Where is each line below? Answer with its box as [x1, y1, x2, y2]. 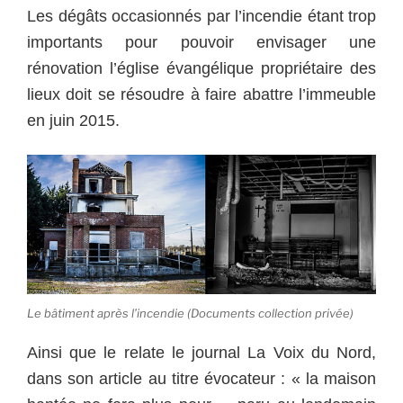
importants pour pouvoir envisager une [27, 33, 376, 52]
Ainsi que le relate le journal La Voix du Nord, [27, 344, 376, 363]
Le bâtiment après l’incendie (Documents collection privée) [27, 305, 354, 320]
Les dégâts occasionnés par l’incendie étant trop [27, 7, 376, 26]
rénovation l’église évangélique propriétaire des [27, 59, 376, 78]
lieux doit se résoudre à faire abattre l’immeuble [27, 85, 376, 104]
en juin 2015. [27, 112, 120, 130]
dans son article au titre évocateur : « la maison [27, 370, 376, 389]
